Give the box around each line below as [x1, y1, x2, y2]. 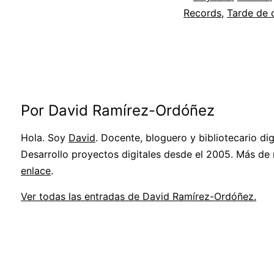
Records [183, 7, 221, 20]
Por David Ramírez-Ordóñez [21, 102, 215, 120]
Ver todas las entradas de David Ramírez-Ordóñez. [21, 190, 256, 203]
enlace [21, 165, 51, 177]
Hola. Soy [21, 131, 68, 144]
